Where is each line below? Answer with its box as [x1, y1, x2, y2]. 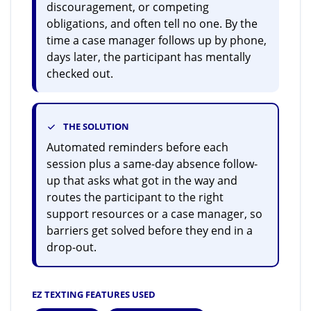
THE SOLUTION [63, 120, 129, 133]
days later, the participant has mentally [47, 49, 251, 65]
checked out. [47, 66, 113, 81]
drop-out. [47, 239, 96, 255]
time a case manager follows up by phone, [47, 33, 267, 48]
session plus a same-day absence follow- [47, 156, 258, 171]
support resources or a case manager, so [47, 206, 262, 221]
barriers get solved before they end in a [47, 223, 253, 238]
